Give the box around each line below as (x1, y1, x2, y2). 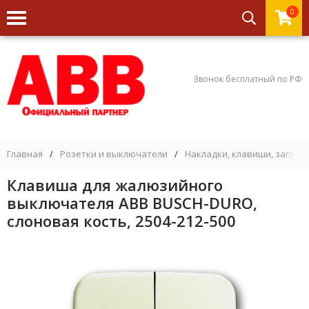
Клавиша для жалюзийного (7, 175, 223, 195)
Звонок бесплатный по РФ (193, 72, 302, 85)
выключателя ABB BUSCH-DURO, (7, 192, 257, 213)
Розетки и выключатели (60, 148, 168, 160)
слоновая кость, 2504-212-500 (7, 210, 236, 231)
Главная (7, 148, 43, 160)
